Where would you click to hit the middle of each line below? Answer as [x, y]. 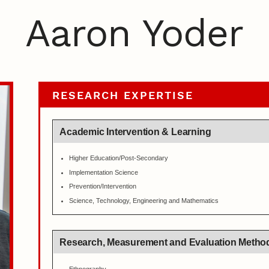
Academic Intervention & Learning [135, 131]
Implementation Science [103, 172]
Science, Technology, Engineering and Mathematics [144, 200]
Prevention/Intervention [102, 186]
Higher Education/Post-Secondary [118, 158]
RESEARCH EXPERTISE [123, 95]
